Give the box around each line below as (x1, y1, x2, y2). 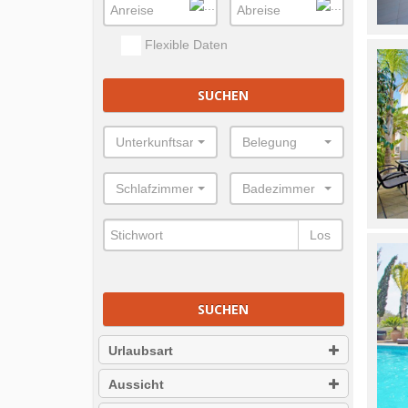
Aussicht (108, 377, 164, 393)
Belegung (241, 135, 297, 150)
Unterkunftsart (116, 135, 198, 150)
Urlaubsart (108, 343, 173, 359)
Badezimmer (241, 181, 315, 197)
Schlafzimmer (116, 181, 194, 197)
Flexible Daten (141, 37, 228, 52)
